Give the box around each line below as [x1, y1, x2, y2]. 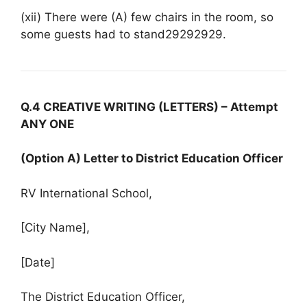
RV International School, [21, 186, 152, 200]
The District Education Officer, [21, 290, 185, 304]
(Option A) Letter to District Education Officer [21, 151, 283, 165]
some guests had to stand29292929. [21, 27, 226, 41]
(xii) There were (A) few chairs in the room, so [21, 10, 273, 24]
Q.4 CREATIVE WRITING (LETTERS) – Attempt [21, 99, 278, 114]
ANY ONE [21, 116, 74, 131]
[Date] [21, 255, 55, 269]
